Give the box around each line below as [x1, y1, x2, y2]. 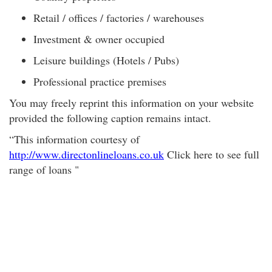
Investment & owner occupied [33, 32, 165, 46]
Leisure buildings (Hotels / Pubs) [33, 53, 179, 67]
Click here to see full [164, 147, 259, 161]
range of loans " [9, 162, 79, 177]
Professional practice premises [33, 74, 166, 89]
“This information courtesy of [9, 132, 140, 146]
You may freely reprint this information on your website [9, 95, 254, 110]
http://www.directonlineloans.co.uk [9, 147, 164, 161]
